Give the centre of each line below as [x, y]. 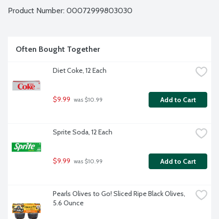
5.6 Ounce [68, 203]
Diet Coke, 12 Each [80, 71]
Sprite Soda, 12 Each [83, 132]
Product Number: [37, 11]
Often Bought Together [58, 49]
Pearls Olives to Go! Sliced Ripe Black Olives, [119, 194]
